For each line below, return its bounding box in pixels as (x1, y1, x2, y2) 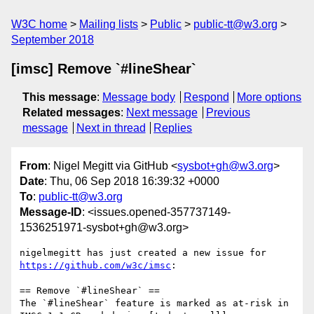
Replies (153, 122, 193, 134)
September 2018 (11, 34, 94, 46)
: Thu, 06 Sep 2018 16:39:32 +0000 (44, 175, 219, 188)
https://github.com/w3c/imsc (20, 260, 171, 271)
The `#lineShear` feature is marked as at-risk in (20, 298, 289, 309)
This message (22, 91, 97, 103)
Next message (126, 107, 198, 118)
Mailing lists (79, 18, 138, 30)
